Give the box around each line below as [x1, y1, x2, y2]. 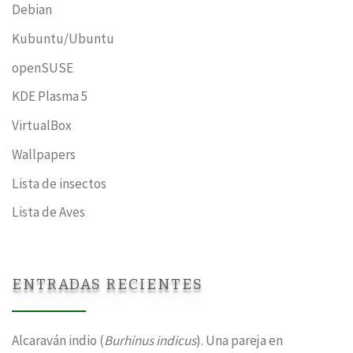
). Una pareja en [196, 332, 283, 350]
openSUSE [12, 58, 73, 76]
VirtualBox [12, 117, 72, 135]
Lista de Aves [12, 203, 85, 221]
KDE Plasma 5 [12, 87, 88, 106]
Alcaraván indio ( [12, 332, 104, 350]
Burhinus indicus [104, 332, 196, 350]
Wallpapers [12, 145, 76, 163]
